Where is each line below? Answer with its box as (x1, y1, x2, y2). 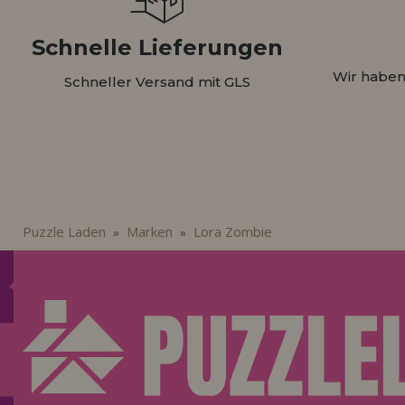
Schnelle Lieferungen (31, 34, 283, 61)
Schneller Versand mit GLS (63, 73, 250, 91)
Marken (126, 222, 173, 241)
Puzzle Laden (22, 222, 106, 241)
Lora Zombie (193, 222, 272, 241)
